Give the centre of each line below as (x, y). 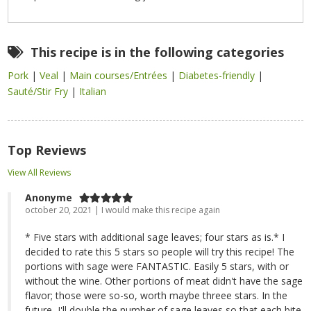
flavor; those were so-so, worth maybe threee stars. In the (157, 296)
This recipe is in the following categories (156, 52)
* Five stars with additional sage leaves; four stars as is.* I (155, 237)
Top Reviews (47, 150)
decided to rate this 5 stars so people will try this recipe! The (160, 252)
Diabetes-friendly (218, 76)
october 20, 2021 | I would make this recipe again (123, 210)
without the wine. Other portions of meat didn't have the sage (164, 281)
